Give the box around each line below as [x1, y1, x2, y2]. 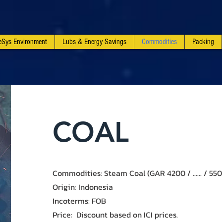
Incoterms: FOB [52, 195, 106, 207]
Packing [192, 37, 214, 46]
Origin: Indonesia [52, 181, 113, 193]
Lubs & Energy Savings [62, 37, 126, 46]
